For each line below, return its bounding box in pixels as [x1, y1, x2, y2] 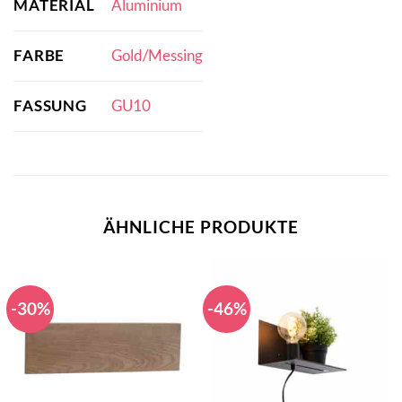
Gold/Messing [110, 46, 203, 66]
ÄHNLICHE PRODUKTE [103, 215, 299, 237]
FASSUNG [13, 95, 88, 115]
